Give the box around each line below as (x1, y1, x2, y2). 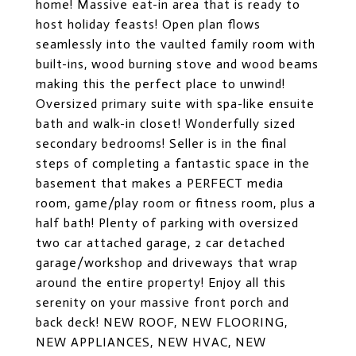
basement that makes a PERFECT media (36, 176, 284, 191)
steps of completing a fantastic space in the (36, 156, 310, 171)
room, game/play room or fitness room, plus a (36, 195, 315, 211)
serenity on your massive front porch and (36, 295, 289, 310)
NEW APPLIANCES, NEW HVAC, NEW (36, 335, 266, 350)
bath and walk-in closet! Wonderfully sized (36, 116, 296, 131)
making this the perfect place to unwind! (36, 76, 285, 91)
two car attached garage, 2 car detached (36, 235, 285, 250)
